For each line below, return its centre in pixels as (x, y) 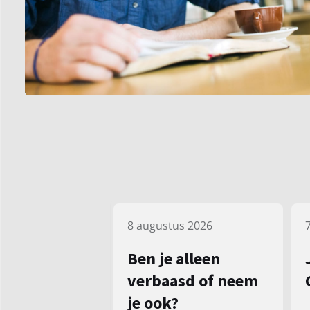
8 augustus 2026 (170, 226)
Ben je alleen (174, 259)
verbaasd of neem (193, 281)
